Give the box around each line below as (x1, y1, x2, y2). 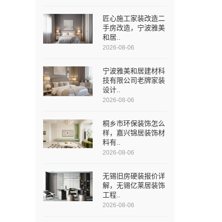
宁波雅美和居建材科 (103, 67, 165, 75)
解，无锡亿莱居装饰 (103, 181, 165, 189)
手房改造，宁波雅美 (103, 24, 165, 32)
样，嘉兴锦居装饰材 (103, 129, 165, 137)
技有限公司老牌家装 (103, 76, 165, 84)
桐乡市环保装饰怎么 (103, 119, 165, 127)
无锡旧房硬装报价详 (103, 172, 165, 180)
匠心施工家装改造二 (103, 14, 165, 22)
